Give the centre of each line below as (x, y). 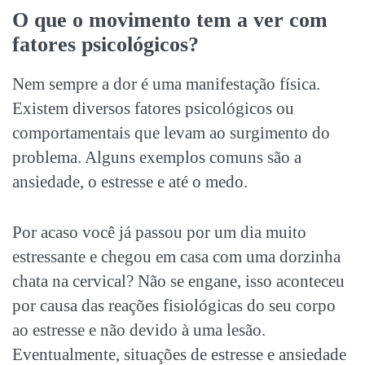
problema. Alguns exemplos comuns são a (157, 157)
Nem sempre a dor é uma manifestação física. (166, 84)
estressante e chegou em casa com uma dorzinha (176, 256)
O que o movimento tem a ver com (170, 20)
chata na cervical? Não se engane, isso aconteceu (178, 281)
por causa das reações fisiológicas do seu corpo (174, 305)
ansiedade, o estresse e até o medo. (130, 181)
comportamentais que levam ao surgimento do (171, 132)
